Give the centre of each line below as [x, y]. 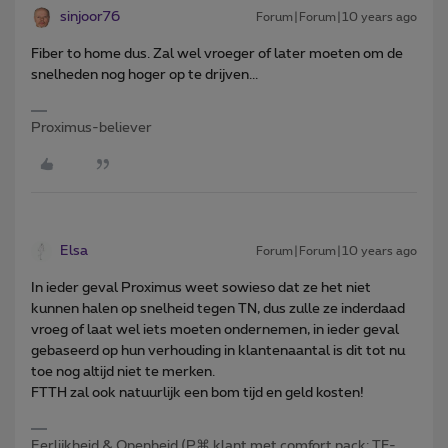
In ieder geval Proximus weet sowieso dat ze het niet [201, 287]
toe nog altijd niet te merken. [123, 371]
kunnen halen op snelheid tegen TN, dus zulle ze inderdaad [218, 308]
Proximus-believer [91, 127]
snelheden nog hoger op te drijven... [144, 74]
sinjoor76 [90, 16]
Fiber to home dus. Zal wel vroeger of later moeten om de [217, 53]
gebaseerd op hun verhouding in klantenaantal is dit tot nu [218, 350]
